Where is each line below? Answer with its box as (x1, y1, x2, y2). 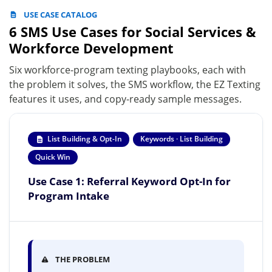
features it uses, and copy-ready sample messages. (9, 92, 242, 106)
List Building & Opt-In (47, 134, 122, 144)
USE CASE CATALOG (24, 8, 97, 20)
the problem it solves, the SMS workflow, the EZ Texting (9, 77, 260, 91)
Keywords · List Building (140, 134, 223, 144)
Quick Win (35, 152, 70, 163)
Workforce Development (9, 38, 174, 58)
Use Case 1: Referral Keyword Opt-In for (28, 174, 231, 189)
